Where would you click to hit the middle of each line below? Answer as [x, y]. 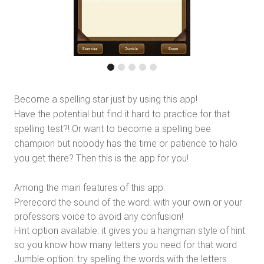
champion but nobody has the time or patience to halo [126, 143]
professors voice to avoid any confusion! [99, 216]
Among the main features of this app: [90, 187]
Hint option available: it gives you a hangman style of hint [130, 230]
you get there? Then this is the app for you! [101, 158]
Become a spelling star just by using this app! [106, 99]
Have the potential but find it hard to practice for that [122, 113]
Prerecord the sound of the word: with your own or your [128, 202]
